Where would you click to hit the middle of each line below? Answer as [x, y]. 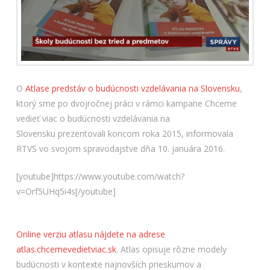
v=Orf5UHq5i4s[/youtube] [66, 192]
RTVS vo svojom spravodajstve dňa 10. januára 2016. [120, 149]
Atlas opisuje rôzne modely [173, 250]
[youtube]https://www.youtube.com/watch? [100, 177]
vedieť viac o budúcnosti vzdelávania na [93, 119]
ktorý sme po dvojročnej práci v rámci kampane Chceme [126, 104]
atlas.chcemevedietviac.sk [66, 250]
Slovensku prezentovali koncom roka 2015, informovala [124, 134]
